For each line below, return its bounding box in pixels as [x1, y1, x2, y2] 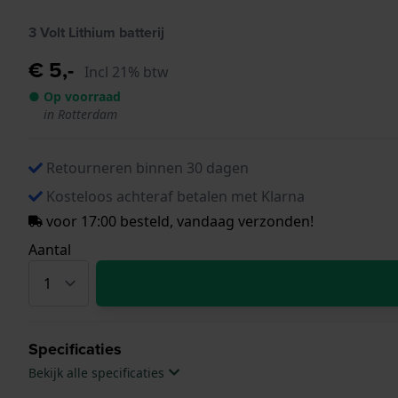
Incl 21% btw [84, 61, 169, 82]
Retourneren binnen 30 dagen [46, 157, 249, 178]
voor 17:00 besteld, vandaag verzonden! [43, 211, 314, 231]
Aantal [28, 239, 71, 259]
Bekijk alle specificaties [28, 363, 168, 381]
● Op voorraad [28, 87, 121, 105]
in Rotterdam [44, 105, 117, 123]
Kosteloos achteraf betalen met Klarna [46, 186, 305, 206]
